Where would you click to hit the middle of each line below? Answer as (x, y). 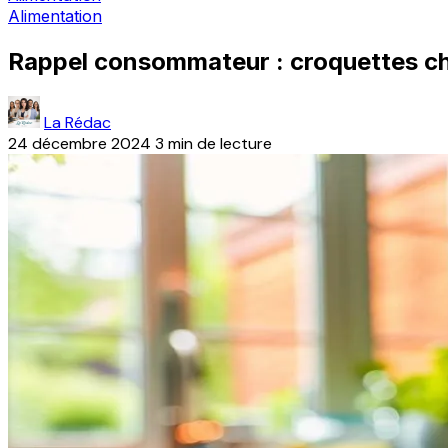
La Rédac (77, 122)
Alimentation (55, 16)
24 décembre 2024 (79, 143)
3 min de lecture (213, 143)
